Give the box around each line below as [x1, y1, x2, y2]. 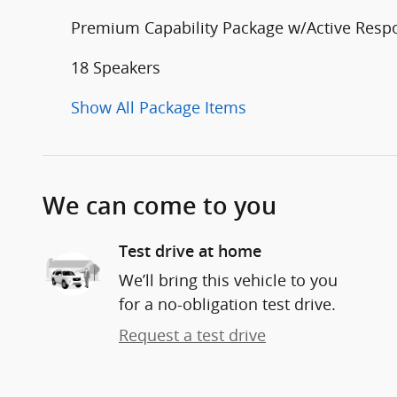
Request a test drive [119, 324, 266, 346]
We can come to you [43, 192, 276, 221]
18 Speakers [71, 57, 160, 79]
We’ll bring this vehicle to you [119, 269, 338, 292]
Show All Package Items [71, 97, 246, 119]
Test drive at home [119, 242, 261, 261]
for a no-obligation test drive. [119, 293, 336, 315]
